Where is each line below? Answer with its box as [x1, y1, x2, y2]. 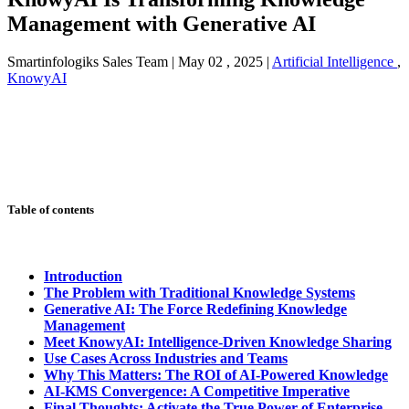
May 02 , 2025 [178, 54, 267, 70]
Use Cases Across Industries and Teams [44, 350, 288, 366]
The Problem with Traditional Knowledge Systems [44, 284, 355, 300]
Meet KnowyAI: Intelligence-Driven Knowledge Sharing [44, 333, 392, 350]
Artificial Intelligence [272, 54, 393, 70]
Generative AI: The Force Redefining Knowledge [44, 300, 347, 317]
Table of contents [7, 202, 94, 216]
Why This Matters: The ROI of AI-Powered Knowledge [44, 366, 388, 383]
